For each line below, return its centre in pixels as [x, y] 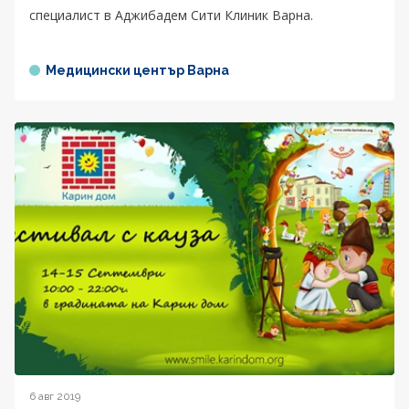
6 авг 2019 [55, 396]
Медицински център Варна [137, 70]
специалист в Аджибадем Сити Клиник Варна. [171, 15]
